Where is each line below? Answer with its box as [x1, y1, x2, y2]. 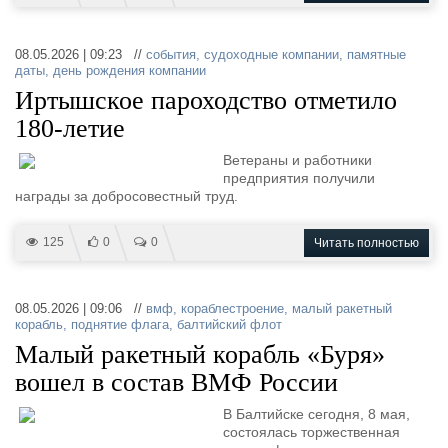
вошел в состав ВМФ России [15, 368, 338, 397]
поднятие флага [71, 317, 169, 332]
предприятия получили [223, 170, 375, 186]
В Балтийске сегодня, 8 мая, [223, 406, 410, 422]
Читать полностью [314, 236, 419, 250]
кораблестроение [181, 301, 284, 316]
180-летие [15, 114, 125, 143]
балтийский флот [177, 317, 282, 332]
